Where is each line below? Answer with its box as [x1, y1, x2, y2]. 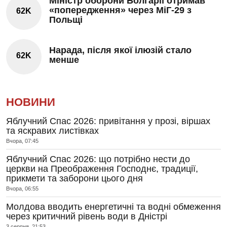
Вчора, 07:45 [6, 138, 39, 144]
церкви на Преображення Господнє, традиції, [6, 164, 198, 174]
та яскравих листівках [6, 126, 99, 136]
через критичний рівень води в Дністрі [6, 211, 167, 221]
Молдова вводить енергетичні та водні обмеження [6, 202, 221, 212]
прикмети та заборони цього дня [6, 173, 143, 183]
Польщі [49, 15, 83, 25]
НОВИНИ [6, 96, 55, 108]
